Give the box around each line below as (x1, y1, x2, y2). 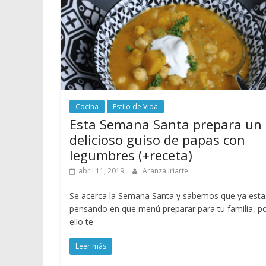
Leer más (75, 240, 106, 251)
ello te (69, 216, 93, 227)
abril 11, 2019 (78, 165, 124, 176)
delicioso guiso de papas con (69, 130, 245, 148)
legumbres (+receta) (69, 145, 192, 164)
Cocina (75, 101, 99, 112)
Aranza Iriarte (142, 165, 188, 176)
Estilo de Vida (113, 101, 158, 112)
